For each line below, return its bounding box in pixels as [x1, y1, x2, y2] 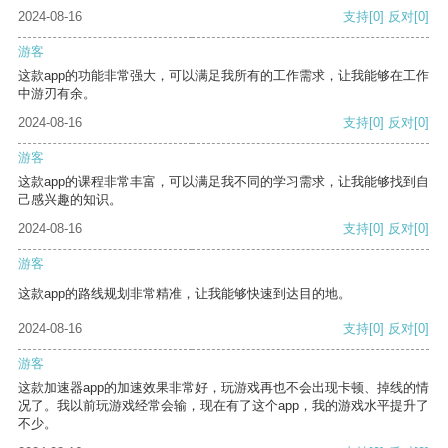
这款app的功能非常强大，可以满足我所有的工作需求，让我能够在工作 [18, 68, 429, 84]
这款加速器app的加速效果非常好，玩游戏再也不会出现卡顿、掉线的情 [18, 380, 429, 396]
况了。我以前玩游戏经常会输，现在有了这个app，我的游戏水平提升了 [18, 398, 429, 414]
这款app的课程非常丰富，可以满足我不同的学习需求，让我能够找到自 [18, 174, 429, 190]
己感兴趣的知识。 [18, 192, 122, 208]
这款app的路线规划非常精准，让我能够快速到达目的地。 [18, 286, 351, 302]
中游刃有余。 [18, 86, 96, 102]
